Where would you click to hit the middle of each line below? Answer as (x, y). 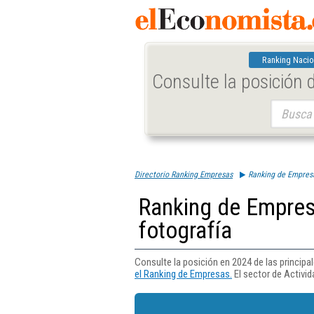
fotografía (185, 230)
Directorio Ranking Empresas (184, 175)
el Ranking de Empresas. (183, 274)
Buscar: (284, 106)
